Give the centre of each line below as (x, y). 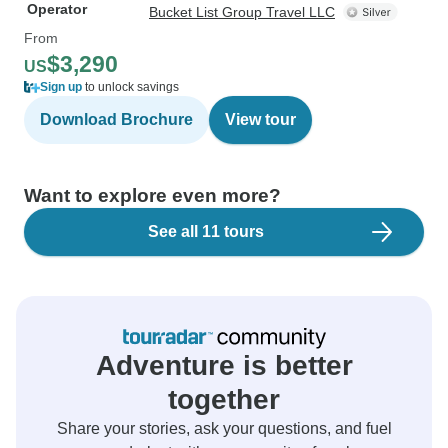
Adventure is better (224, 365)
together (224, 399)
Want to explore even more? (152, 195)
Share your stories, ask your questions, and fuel (224, 428)
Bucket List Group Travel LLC (242, 12)
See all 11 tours (206, 231)
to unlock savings (130, 87)
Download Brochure (116, 119)
